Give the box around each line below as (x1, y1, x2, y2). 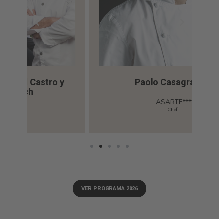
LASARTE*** (90, 97, 129, 107)
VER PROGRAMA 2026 (81, 184, 138, 193)
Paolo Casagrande (72, 76, 147, 89)
